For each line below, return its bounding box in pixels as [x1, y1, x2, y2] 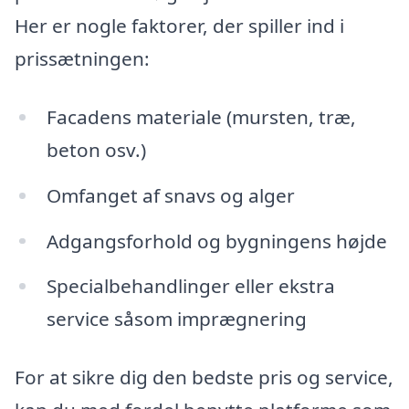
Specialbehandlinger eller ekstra [46, 273, 335, 299]
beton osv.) [46, 136, 146, 163]
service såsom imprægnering [46, 306, 307, 332]
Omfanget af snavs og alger [46, 182, 295, 208]
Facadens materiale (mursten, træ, [46, 103, 356, 130]
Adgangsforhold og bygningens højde [46, 227, 387, 254]
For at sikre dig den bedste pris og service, [15, 364, 393, 391]
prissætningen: [15, 46, 150, 72]
